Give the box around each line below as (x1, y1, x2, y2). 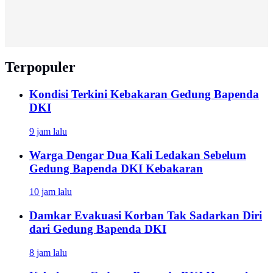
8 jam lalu (29, 247, 67, 258)
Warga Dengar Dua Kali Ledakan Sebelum (29, 148, 246, 161)
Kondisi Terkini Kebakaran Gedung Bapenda (29, 88, 259, 101)
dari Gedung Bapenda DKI (29, 222, 166, 236)
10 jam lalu (29, 186, 72, 197)
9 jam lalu (29, 126, 67, 136)
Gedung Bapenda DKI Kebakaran (29, 161, 203, 175)
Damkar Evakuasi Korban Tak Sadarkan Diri (29, 209, 262, 222)
